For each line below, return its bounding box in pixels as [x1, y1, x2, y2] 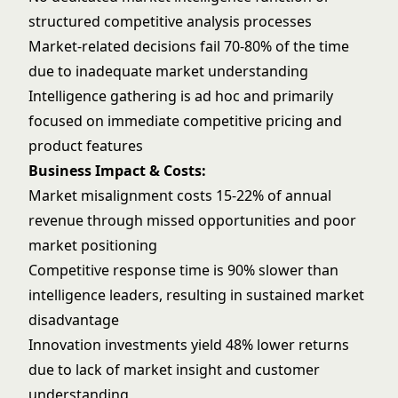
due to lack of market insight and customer [28, 360, 320, 379]
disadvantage [28, 310, 119, 330]
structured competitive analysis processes [28, 12, 312, 31]
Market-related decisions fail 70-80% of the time [28, 36, 349, 56]
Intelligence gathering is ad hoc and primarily [28, 86, 333, 106]
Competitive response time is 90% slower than [28, 260, 338, 280]
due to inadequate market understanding [28, 61, 308, 81]
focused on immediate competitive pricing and [28, 111, 342, 131]
